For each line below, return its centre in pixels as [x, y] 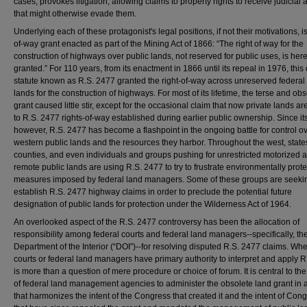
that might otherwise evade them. [75, 14]
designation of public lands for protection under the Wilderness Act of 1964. [152, 204]
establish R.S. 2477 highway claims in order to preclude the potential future [153, 192]
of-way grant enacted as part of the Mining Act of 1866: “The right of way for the [159, 44]
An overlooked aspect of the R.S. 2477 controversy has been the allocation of [157, 222]
